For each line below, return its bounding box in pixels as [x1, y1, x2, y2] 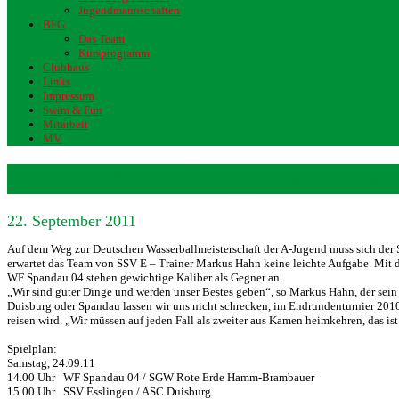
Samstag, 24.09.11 [7, 356, 95, 370]
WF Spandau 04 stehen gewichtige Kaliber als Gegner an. [7, 271, 282, 285]
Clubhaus [43, 61, 89, 74]
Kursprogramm [78, 46, 150, 60]
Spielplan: [7, 342, 57, 356]
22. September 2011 [7, 212, 136, 231]
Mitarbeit [43, 118, 88, 131]
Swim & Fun [43, 103, 102, 117]
